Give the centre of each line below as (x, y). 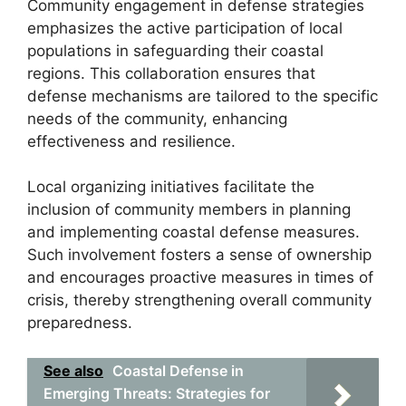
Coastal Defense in (178, 370)
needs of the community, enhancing (157, 118)
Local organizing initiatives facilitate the (171, 187)
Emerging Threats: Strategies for (157, 393)
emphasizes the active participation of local (185, 28)
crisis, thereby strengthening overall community (199, 300)
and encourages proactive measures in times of (200, 277)
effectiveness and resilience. (131, 141)
